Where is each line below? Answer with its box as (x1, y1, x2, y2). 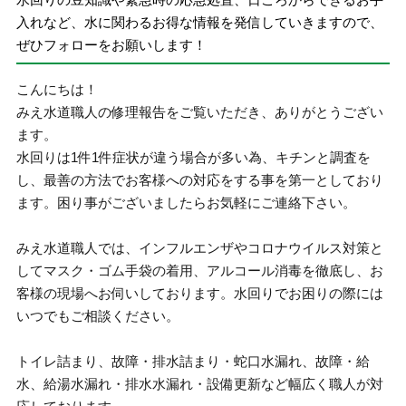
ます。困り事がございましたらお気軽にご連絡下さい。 (16, 195, 357, 210)
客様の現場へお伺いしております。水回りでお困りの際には (16, 285, 384, 301)
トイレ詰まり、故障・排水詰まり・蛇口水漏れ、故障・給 (16, 353, 371, 369)
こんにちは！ (16, 82, 99, 97)
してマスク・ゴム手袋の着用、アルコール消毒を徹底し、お (16, 263, 384, 278)
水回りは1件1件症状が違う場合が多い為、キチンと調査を (16, 150, 372, 165)
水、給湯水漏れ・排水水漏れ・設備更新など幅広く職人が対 (16, 376, 384, 391)
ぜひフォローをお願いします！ (16, 36, 208, 53)
